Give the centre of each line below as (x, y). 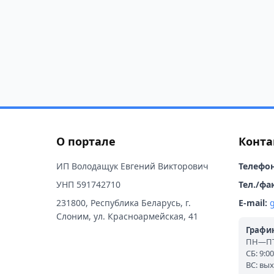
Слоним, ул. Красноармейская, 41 (127, 216)
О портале (86, 141)
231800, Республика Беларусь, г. (124, 203)
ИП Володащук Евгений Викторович (132, 166)
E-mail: (253, 203)
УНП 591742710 (88, 184)
